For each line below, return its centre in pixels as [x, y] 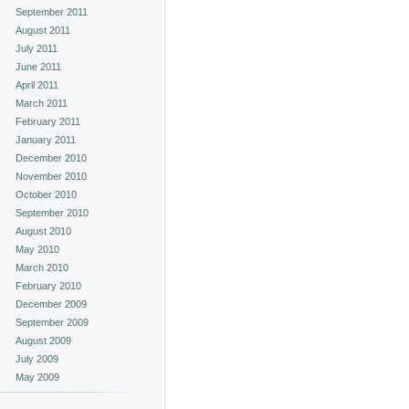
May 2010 [37, 249]
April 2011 [37, 85]
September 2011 [52, 12]
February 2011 [48, 121]
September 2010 [52, 213]
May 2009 [37, 377]
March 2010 [42, 267]
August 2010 [43, 231]
